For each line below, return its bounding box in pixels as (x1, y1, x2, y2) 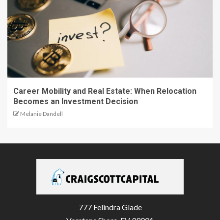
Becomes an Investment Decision (13, 96, 138, 106)
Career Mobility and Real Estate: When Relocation (13, 86, 196, 96)
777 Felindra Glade (78, 202, 142, 212)
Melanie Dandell (20, 110, 63, 117)
